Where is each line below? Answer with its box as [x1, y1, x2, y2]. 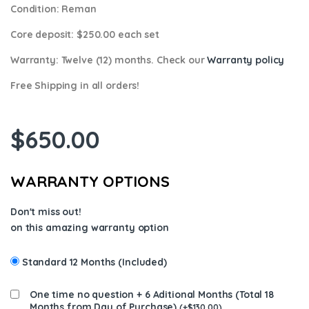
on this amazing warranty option [10, 221, 169, 234]
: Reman [56, 2, 97, 15]
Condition [10, 2, 57, 15]
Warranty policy [207, 53, 285, 66]
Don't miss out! [10, 205, 81, 218]
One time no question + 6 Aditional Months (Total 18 [30, 288, 274, 301]
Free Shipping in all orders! [10, 79, 140, 92]
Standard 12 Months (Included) [21, 255, 167, 268]
